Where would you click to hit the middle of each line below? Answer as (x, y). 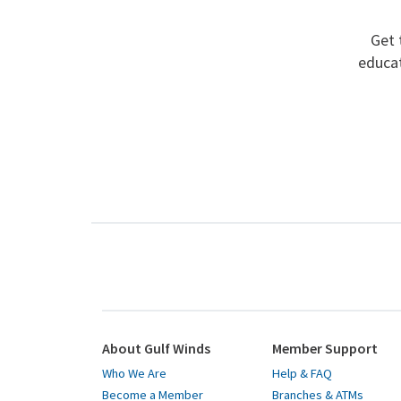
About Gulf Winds (156, 349)
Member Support (325, 349)
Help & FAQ (302, 374)
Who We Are (134, 374)
